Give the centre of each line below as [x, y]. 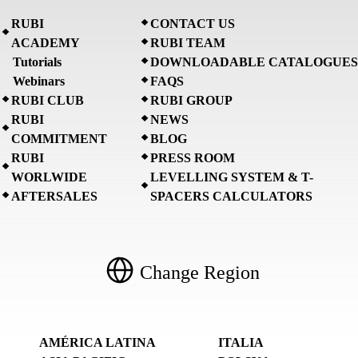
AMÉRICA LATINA [98, 343]
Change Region [200, 273]
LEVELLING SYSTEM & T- [232, 177]
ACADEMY [46, 43]
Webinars [39, 82]
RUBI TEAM [188, 43]
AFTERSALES [54, 197]
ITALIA [241, 343]
